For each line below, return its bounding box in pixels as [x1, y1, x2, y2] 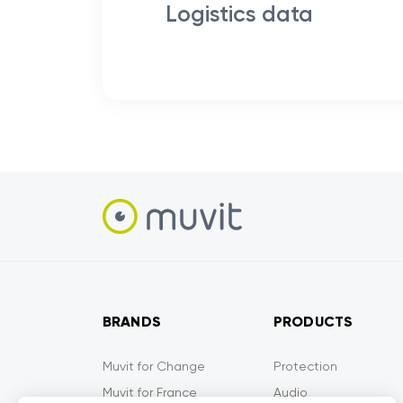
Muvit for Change [103, 359, 205, 374]
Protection [273, 359, 337, 374]
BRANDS [103, 313, 161, 331]
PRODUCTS [273, 313, 354, 331]
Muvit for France [103, 385, 197, 400]
